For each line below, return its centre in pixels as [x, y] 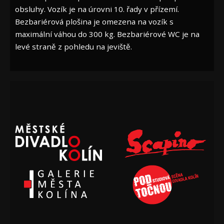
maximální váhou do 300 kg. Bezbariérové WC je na [107, 34]
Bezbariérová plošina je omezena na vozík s [94, 21]
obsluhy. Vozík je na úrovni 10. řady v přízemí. [97, 9]
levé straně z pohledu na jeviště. [73, 46]
